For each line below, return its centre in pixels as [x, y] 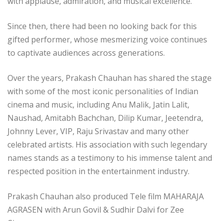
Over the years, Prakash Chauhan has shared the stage [110, 78]
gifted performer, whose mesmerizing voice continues [107, 40]
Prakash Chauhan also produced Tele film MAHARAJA [106, 197]
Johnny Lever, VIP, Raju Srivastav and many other [98, 131]
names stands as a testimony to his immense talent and [110, 158]
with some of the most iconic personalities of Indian [103, 92]
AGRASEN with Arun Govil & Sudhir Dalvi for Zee [96, 210]
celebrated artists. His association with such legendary [107, 145]
